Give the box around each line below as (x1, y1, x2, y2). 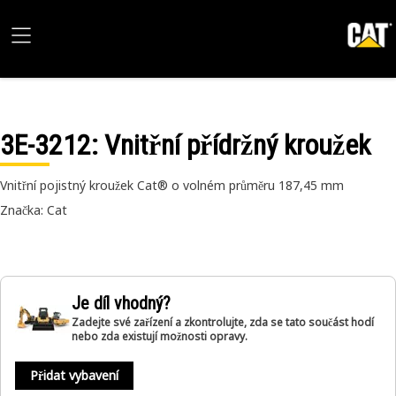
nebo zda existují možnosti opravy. (72, 329, 247, 344)
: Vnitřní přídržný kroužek (91, 128, 370, 162)
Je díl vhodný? (72, 293, 171, 314)
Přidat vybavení (30, 367, 118, 384)
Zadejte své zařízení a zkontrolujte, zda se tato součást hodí (72, 315, 374, 330)
